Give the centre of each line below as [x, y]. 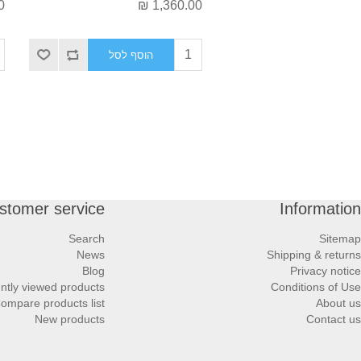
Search [86, 239]
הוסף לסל [131, 55]
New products [69, 320]
